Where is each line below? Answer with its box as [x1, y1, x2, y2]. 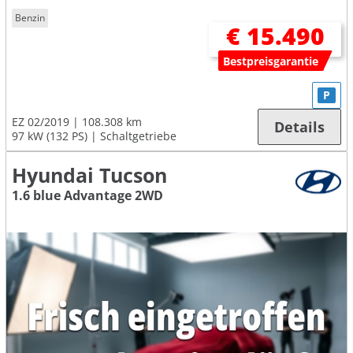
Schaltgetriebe [100, 128, 176, 144]
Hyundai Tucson [12, 162, 167, 189]
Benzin [15, 11, 46, 25]
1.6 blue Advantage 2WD [12, 187, 163, 205]
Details [274, 117, 325, 137]
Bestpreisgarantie [223, 53, 319, 69]
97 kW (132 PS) [12, 128, 87, 144]
